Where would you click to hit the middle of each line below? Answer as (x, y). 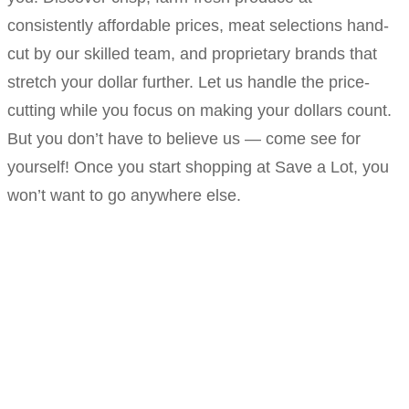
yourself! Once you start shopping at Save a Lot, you (198, 167)
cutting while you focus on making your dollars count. (199, 110)
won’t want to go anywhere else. (124, 195)
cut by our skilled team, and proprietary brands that (192, 53)
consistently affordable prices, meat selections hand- (198, 25)
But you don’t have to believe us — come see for (184, 138)
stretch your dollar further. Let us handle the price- (189, 82)
